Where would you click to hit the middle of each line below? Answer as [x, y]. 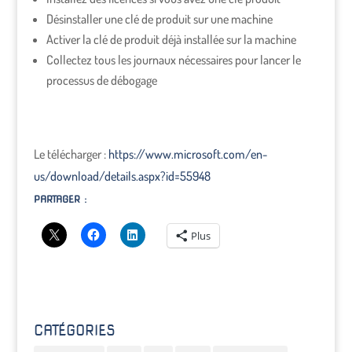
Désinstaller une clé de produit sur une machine [159, 19]
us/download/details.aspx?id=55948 [122, 176]
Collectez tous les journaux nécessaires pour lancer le [173, 60]
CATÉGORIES [74, 331]
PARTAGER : [60, 200]
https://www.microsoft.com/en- [187, 154]
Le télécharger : [71, 154]
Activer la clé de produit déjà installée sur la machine [171, 40]
